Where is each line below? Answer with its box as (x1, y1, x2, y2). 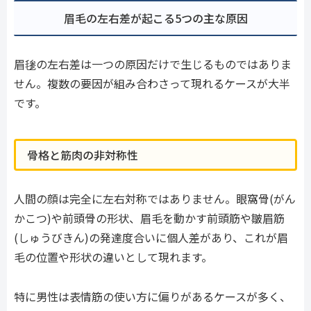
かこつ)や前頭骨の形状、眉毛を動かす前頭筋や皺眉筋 (14, 210, 285, 227)
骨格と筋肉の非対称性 (27, 146, 138, 164)
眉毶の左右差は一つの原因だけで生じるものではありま (14, 55, 292, 72)
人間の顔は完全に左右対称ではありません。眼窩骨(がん (14, 190, 296, 208)
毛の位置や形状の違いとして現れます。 (14, 249, 212, 266)
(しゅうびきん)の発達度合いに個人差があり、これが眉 (14, 229, 288, 246)
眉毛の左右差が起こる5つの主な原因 (63, 9, 248, 26)
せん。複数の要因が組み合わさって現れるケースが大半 (14, 74, 290, 92)
